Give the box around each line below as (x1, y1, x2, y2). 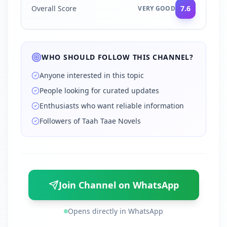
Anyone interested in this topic (40, 70, 144, 80)
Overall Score (31, 4, 77, 13)
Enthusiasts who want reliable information (40, 101, 184, 110)
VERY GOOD (138, 4, 175, 13)
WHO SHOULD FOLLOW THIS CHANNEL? (42, 52, 194, 62)
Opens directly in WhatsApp (68, 206, 163, 216)
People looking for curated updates (40, 86, 159, 95)
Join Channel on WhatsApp (58, 179, 179, 191)
